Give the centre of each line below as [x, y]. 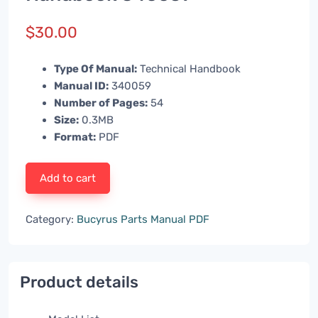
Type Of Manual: [95, 69]
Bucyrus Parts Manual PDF [143, 220]
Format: [75, 137]
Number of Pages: [101, 103]
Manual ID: [81, 86]
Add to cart [68, 179]
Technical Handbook [189, 69]
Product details [79, 283]
